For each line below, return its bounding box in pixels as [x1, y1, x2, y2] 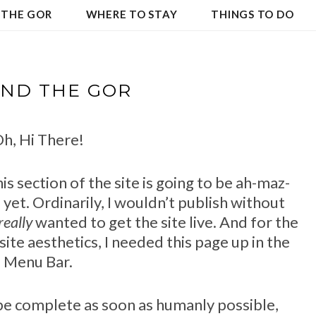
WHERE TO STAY [85, 7, 178, 20]
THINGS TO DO [211, 7, 294, 20]
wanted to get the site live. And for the [32, 212, 298, 232]
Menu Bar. [4, 252, 73, 272]
